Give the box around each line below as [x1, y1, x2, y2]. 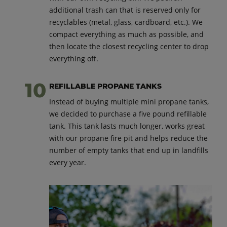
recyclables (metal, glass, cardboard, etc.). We [49, 17, 203, 27]
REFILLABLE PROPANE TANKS [49, 81, 162, 91]
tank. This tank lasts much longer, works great [49, 121, 205, 131]
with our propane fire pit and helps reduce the [49, 133, 208, 143]
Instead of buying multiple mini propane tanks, [49, 96, 209, 106]
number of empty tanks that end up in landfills [49, 145, 209, 155]
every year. [49, 157, 87, 167]
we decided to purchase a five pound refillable [49, 108, 207, 119]
